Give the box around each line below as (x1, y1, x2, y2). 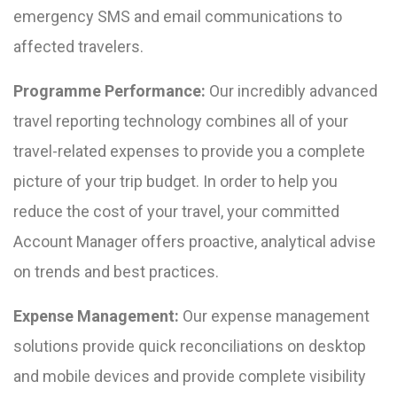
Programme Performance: (13, 82, 206, 101)
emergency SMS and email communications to (13, 7, 342, 27)
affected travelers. (13, 37, 144, 57)
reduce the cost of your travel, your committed (13, 202, 339, 222)
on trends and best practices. (13, 262, 219, 282)
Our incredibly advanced (206, 82, 378, 101)
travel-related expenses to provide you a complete (13, 142, 365, 161)
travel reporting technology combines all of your (13, 112, 348, 131)
